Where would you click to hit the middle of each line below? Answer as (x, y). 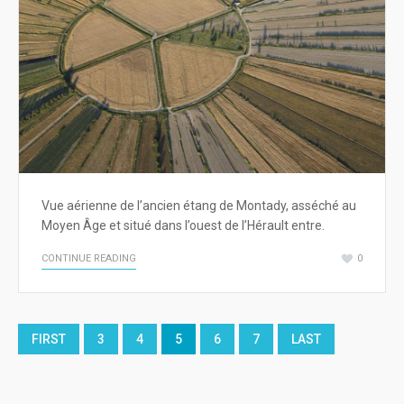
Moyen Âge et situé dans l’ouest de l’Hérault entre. (183, 226)
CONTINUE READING (89, 259)
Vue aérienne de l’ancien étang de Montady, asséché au (199, 206)
